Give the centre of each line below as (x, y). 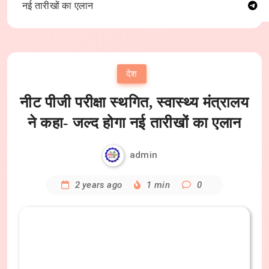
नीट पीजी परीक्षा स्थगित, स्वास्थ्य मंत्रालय (134, 102)
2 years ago (98, 185)
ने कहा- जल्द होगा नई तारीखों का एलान (134, 123)
